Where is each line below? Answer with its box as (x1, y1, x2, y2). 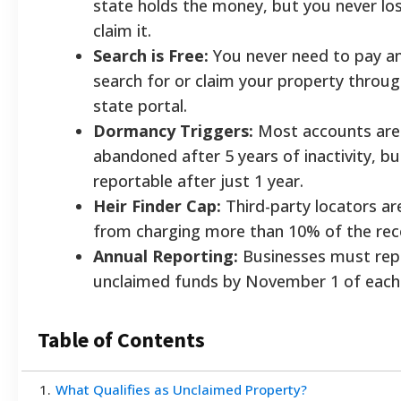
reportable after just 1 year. (93, 169, 303, 192)
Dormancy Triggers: (93, 119, 253, 141)
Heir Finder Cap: (93, 194, 221, 217)
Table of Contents (38, 325, 205, 354)
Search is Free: (93, 44, 209, 66)
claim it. (93, 19, 151, 41)
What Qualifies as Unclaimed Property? (55, 380, 307, 398)
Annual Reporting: (93, 244, 238, 267)
